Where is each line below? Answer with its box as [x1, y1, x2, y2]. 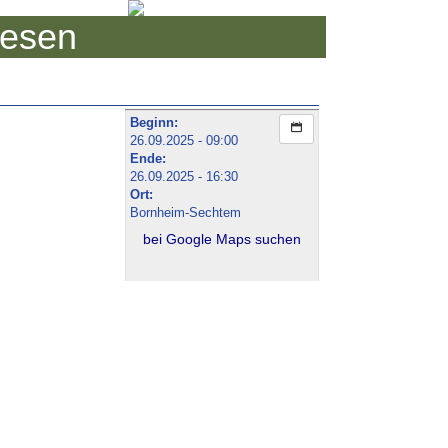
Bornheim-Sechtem [130, 204, 242, 220]
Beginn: [130, 114, 179, 130]
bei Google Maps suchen [143, 230, 302, 247]
